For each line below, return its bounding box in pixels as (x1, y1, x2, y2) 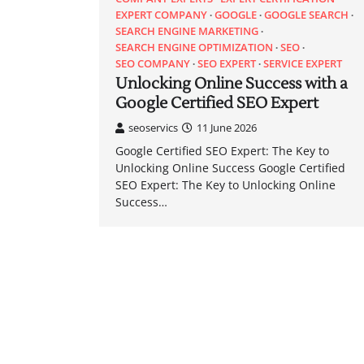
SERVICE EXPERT (263, 56, 342, 71)
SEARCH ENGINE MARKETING (115, 24, 258, 38)
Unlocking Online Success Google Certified (115, 160, 345, 175)
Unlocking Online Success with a (115, 74, 348, 93)
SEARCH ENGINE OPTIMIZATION (115, 40, 273, 54)
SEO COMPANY (115, 56, 190, 71)
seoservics (128, 120, 178, 135)
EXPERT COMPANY (115, 7, 207, 22)
